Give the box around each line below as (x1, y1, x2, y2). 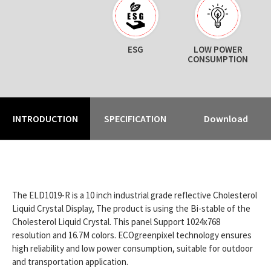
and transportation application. (12, 256, 128, 267)
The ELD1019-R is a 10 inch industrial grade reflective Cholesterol (12, 189, 257, 201)
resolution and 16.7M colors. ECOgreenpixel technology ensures (12, 229, 252, 241)
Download (203, 113, 248, 125)
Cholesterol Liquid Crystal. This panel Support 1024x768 (12, 216, 220, 227)
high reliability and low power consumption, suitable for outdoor (12, 243, 253, 254)
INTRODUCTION (12, 113, 78, 125)
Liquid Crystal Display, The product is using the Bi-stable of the (12, 203, 250, 214)
